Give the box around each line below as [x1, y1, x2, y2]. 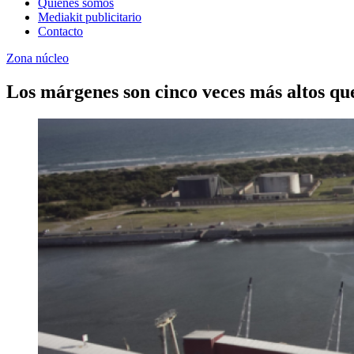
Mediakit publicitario [38, 9, 141, 24]
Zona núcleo [6, 51, 69, 65]
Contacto [38, 24, 83, 38]
